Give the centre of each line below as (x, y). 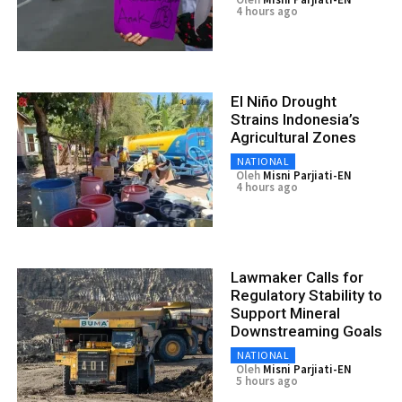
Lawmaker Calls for (297, 277)
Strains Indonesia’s (295, 119)
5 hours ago (267, 380)
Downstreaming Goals (306, 331)
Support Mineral (285, 313)
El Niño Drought (284, 101)
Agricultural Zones (293, 137)
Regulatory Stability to (306, 295)
